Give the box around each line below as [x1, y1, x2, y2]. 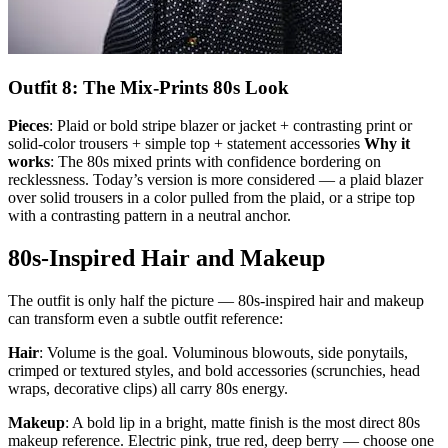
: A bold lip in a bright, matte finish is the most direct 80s [65, 414, 420, 432]
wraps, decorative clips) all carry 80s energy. [8, 380, 288, 398]
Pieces [8, 117, 49, 135]
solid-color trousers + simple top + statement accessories [8, 135, 364, 153]
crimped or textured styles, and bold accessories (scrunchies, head [8, 362, 420, 380]
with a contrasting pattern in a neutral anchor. [8, 207, 291, 225]
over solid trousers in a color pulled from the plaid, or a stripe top [8, 189, 415, 207]
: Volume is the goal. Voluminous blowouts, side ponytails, [39, 344, 408, 362]
